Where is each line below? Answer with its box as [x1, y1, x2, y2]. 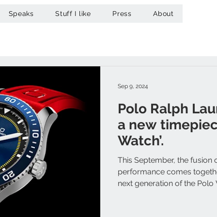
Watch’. [118, 133, 164, 149]
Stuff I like [55, 10, 91, 17]
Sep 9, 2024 [118, 83, 148, 90]
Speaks [8, 10, 34, 17]
